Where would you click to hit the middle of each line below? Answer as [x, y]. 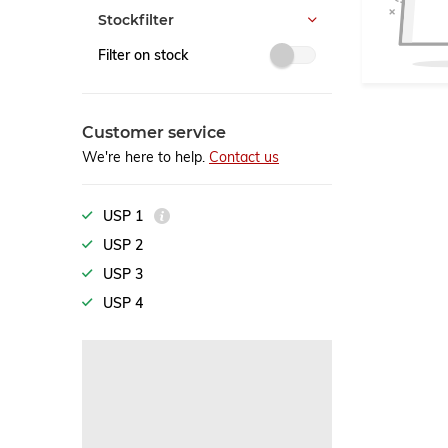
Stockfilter [136, 20]
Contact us [244, 157]
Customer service [154, 132]
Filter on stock [143, 55]
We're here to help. [145, 157]
